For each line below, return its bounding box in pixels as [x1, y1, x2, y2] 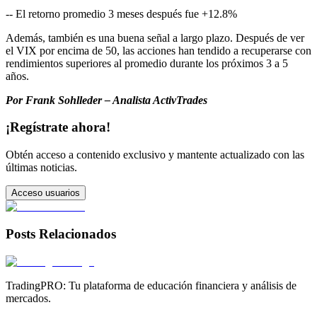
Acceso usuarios [11, 188, 80, 199]
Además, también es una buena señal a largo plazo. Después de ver [6, 31, 304, 44]
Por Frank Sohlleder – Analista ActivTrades [6, 93, 207, 106]
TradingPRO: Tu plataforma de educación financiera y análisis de [6, 279, 296, 292]
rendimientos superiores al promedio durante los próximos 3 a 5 [6, 57, 288, 69]
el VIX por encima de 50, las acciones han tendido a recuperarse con [6, 44, 311, 57]
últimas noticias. [6, 161, 77, 174]
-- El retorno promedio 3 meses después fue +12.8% [6, 7, 237, 20]
